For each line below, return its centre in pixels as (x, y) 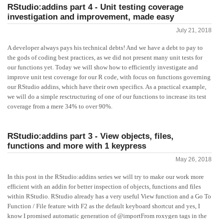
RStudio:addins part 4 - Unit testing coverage (95, 7)
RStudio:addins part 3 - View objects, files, (90, 136)
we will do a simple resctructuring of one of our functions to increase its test (107, 97)
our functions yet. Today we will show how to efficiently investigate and (103, 67)
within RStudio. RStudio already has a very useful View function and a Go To (109, 196)
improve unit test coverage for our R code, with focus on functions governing (109, 77)
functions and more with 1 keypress (77, 146)
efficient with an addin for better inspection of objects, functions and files (104, 186)
